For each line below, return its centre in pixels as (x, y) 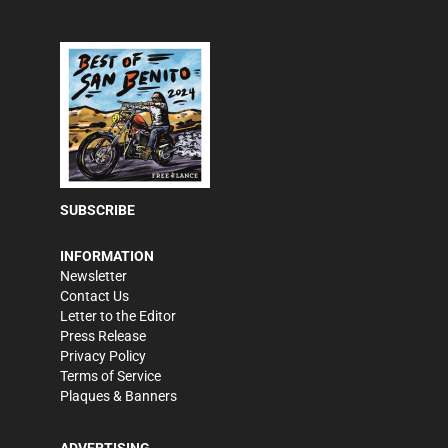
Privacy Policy (103, 355)
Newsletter (93, 275)
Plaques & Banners (118, 395)
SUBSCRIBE (97, 209)
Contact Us (94, 295)
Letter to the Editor (118, 315)
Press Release (103, 335)
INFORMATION (107, 255)
